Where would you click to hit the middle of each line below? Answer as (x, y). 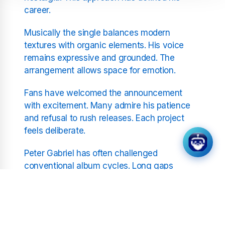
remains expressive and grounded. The (99, 58)
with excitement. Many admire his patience (107, 105)
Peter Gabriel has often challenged (91, 153)
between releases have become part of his (107, 178)
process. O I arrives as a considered (93, 191)
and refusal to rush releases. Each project (104, 118)
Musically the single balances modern (97, 32)
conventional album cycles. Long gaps (99, 165)
